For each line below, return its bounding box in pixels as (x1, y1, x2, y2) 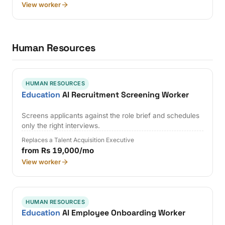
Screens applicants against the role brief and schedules (22, 111, 200, 120)
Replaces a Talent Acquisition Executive (22, 136, 135, 144)
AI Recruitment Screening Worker (60, 89, 189, 100)
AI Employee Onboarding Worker (60, 207, 186, 218)
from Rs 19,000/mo (22, 146, 94, 156)
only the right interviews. (22, 122, 100, 130)
